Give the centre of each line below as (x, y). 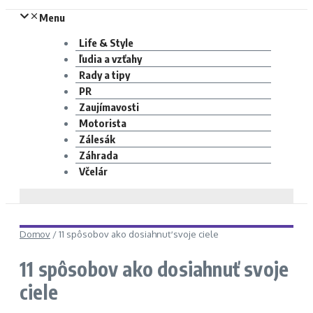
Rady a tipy (104, 75)
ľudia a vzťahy (110, 59)
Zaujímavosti (109, 107)
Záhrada (99, 155)
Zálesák (97, 139)
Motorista (103, 123)
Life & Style (106, 43)
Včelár (93, 171)
